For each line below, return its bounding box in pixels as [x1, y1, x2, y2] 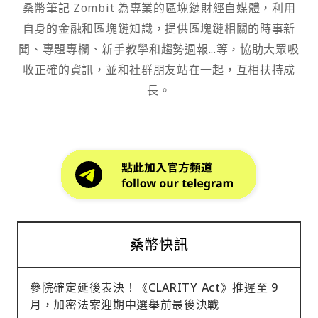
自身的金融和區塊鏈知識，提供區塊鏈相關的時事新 [22, 21, 296, 37]
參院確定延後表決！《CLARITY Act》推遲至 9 [30, 280, 278, 296]
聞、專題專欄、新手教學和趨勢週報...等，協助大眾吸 [18, 41, 300, 57]
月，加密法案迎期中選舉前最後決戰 [30, 297, 220, 313]
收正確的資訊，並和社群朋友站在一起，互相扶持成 [22, 62, 296, 78]
